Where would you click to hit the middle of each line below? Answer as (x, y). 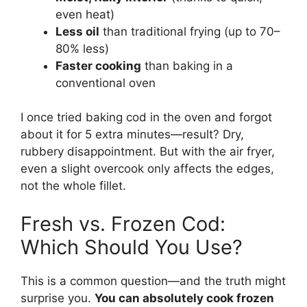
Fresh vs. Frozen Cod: (123, 223)
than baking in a (187, 65)
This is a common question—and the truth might (153, 281)
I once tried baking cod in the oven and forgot (146, 118)
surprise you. (58, 298)
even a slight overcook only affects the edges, (147, 169)
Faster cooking (98, 65)
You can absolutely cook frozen (184, 298)
